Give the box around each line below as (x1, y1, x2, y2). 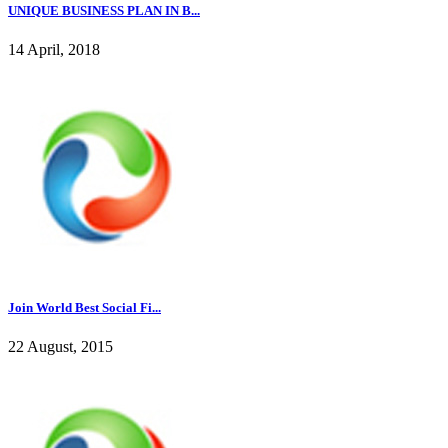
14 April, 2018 (8, 41, 100, 59)
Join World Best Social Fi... (8, 300, 161, 316)
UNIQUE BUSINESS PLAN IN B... (8, 2, 200, 18)
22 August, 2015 (8, 338, 113, 356)
